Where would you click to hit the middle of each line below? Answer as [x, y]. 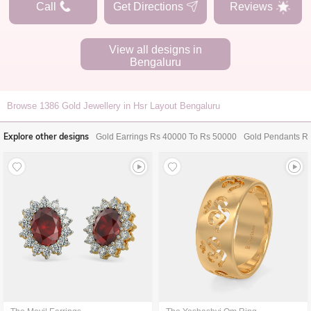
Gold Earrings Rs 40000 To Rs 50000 [166, 137]
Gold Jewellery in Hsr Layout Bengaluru [141, 106]
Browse [23, 106]
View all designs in [155, 50]
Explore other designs [46, 136]
